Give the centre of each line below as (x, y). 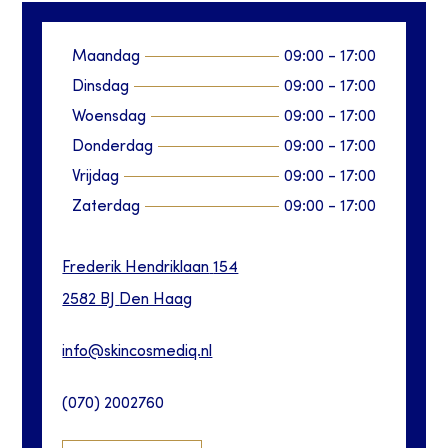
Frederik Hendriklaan (136, 268)
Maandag (106, 57)
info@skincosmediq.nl (137, 352)
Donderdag (113, 147)
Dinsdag (101, 87)
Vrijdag (96, 177)
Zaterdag (106, 207)
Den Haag (156, 300)
